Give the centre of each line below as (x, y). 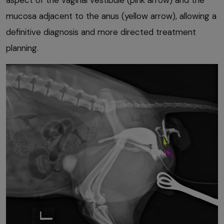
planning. (22, 48)
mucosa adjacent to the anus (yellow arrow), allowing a (111, 16)
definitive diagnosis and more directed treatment (101, 32)
